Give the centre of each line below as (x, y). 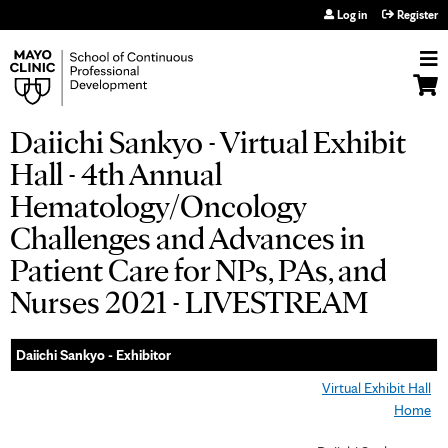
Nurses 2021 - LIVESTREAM (189, 301)
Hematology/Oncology (158, 205)
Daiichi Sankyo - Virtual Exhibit (208, 141)
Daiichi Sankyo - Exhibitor (93, 354)
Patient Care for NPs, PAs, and (198, 269)
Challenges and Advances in (187, 237)
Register (417, 14)
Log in (352, 14)
